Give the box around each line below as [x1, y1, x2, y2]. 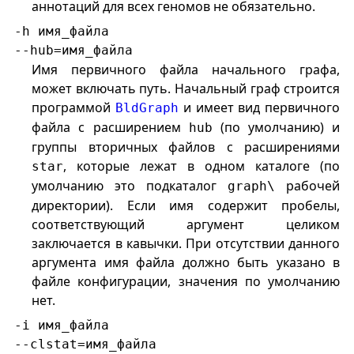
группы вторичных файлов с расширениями [32, 138, 341, 156]
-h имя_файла [13, 24, 109, 40]
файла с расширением [32, 119, 189, 137]
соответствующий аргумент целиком [32, 216, 341, 234]
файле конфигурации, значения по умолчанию [32, 273, 341, 291]
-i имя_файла [13, 318, 109, 333]
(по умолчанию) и [212, 119, 341, 137]
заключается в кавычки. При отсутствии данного [32, 235, 341, 253]
